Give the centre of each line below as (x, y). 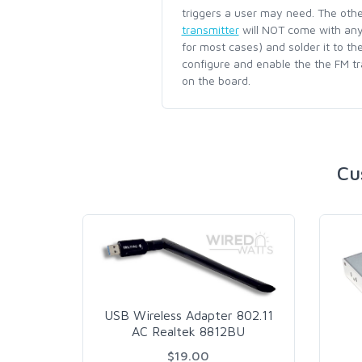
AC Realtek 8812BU (189, 331)
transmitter (210, 29)
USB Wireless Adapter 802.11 (188, 315)
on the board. (216, 80)
